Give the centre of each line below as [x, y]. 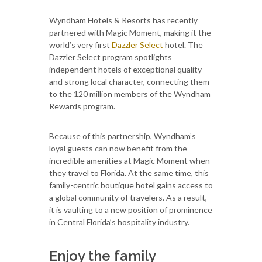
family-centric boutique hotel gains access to [131, 185]
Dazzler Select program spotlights [111, 57]
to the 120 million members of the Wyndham [130, 94]
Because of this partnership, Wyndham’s [123, 136]
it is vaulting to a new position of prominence [131, 209]
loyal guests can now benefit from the [118, 148]
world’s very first [80, 44]
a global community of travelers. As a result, [128, 197]
